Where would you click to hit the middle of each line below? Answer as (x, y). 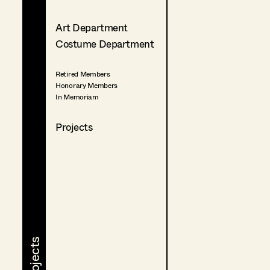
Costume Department (105, 44)
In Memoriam (77, 97)
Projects (74, 127)
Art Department (92, 27)
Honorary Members (87, 86)
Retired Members (83, 74)
